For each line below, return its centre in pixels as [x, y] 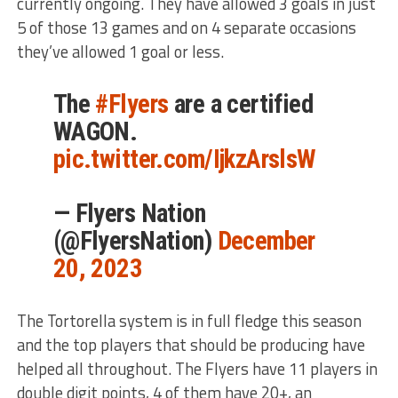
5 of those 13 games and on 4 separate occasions [186, 27]
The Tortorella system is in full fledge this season [189, 320]
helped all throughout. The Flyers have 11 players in [197, 368]
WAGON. [95, 131]
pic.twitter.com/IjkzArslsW [184, 159]
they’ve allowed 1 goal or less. [120, 51]
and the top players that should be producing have [191, 344]
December [266, 240]
